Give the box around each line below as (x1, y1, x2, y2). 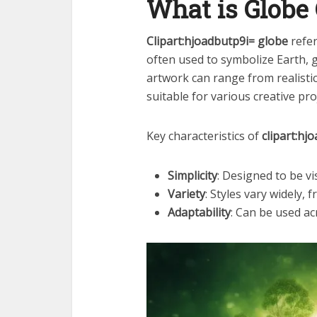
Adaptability (168, 204, 231, 221)
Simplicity (168, 168, 217, 184)
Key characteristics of (146, 128, 262, 144)
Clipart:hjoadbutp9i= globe (146, 33, 288, 50)
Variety (168, 186, 205, 202)
